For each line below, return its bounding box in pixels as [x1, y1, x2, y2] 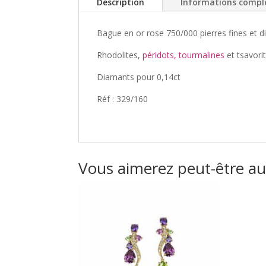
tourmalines [179, 49, 224, 61]
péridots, [142, 49, 176, 61]
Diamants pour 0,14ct [97, 71, 180, 83]
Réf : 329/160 [97, 93, 148, 105]
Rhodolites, [97, 49, 142, 61]
